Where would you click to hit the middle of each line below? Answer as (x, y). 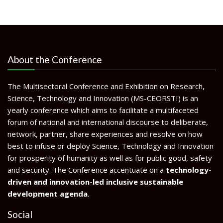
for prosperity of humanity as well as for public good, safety (110, 158)
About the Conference (55, 59)
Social (20, 214)
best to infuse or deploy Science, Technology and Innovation (111, 146)
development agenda (48, 193)
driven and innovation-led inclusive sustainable (95, 181)
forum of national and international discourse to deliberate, (108, 122)
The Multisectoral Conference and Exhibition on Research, (106, 86)
